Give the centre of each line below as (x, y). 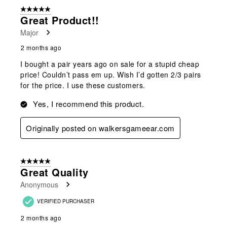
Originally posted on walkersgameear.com (100, 128)
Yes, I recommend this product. (88, 103)
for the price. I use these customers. (83, 85)
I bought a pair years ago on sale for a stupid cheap (110, 64)
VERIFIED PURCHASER (66, 201)
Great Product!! (60, 20)
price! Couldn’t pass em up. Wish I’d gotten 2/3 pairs (111, 74)
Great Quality (54, 172)
